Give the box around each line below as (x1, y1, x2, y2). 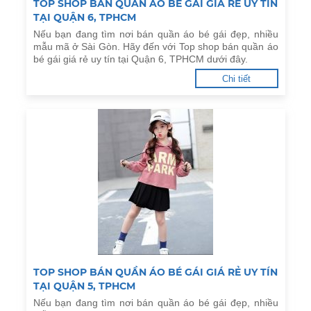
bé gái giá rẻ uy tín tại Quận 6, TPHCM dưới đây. (33, 53, 248, 65)
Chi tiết (222, 74, 251, 84)
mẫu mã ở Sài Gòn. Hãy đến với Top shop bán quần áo (33, 41, 278, 52)
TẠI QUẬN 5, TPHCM (33, 280, 135, 292)
